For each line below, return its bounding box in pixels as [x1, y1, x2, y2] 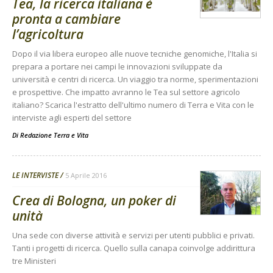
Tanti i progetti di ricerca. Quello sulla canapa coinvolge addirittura [12, 243, 255, 254]
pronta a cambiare [12, 10, 121, 28]
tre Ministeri [12, 255, 56, 267]
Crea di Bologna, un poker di [12, 192, 176, 210]
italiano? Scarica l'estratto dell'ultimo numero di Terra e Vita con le [12, 99, 254, 111]
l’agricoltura [12, 26, 83, 43]
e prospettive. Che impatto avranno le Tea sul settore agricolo [12, 87, 240, 98]
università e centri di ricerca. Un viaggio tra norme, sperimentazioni [12, 74, 258, 85]
